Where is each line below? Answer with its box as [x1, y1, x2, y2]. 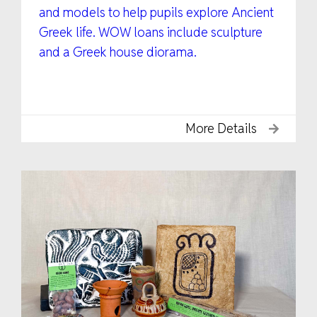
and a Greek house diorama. [39, 43, 197, 60]
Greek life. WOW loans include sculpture [39, 23, 263, 40]
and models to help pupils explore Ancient [39, 4, 274, 21]
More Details [185, 120, 257, 137]
